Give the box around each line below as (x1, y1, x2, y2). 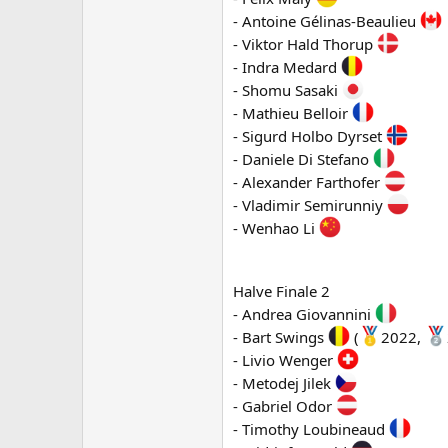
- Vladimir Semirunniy (233, 195, 387, 215)
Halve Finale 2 (233, 281, 330, 301)
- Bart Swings (233, 327, 328, 347)
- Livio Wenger (233, 350, 337, 370)
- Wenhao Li (233, 218, 319, 238)
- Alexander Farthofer (233, 172, 384, 192)
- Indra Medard (233, 57, 341, 77)
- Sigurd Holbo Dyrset (233, 126, 386, 146)
